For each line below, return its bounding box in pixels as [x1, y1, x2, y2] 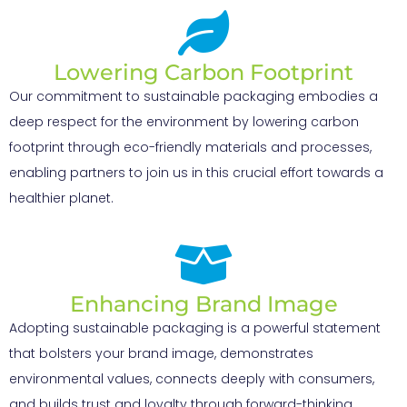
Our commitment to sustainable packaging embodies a [9, 86, 378, 105]
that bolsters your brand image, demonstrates [9, 344, 313, 363]
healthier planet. [9, 188, 114, 207]
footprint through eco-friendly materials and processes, [9, 137, 372, 156]
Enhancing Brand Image [69, 291, 338, 318]
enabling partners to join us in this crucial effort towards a [9, 163, 383, 182]
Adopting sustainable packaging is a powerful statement [9, 319, 381, 338]
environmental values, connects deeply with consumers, [9, 370, 374, 389]
